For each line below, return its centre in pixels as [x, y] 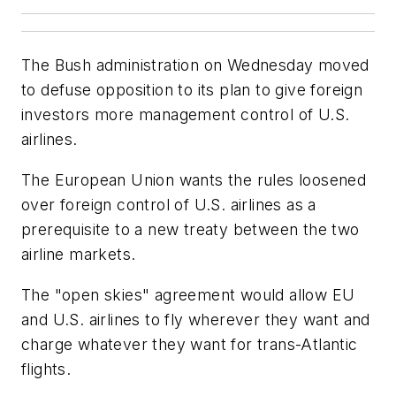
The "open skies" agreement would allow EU [188, 294]
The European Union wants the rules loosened [194, 180]
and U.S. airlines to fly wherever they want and [196, 319]
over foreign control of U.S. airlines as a [169, 205]
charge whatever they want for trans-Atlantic [190, 344]
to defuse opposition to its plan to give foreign [192, 90]
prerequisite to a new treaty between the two [190, 230]
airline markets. [79, 255]
